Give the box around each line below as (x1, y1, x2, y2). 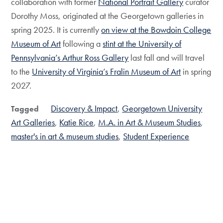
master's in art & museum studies (11, 130, 119, 142)
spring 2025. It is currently (11, 24, 102, 35)
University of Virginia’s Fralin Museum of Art (32, 66, 181, 77)
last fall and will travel (128, 52, 205, 63)
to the (11, 66, 32, 77)
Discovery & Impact (51, 103, 118, 114)
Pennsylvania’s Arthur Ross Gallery (11, 52, 129, 63)
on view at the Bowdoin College (101, 24, 212, 35)
